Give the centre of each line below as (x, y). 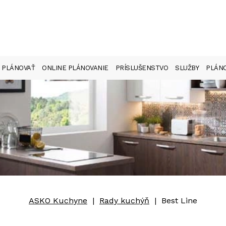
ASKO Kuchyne (58, 201)
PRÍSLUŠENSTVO (142, 68)
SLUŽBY (187, 68)
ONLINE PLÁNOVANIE (75, 68)
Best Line (179, 201)
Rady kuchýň (124, 201)
